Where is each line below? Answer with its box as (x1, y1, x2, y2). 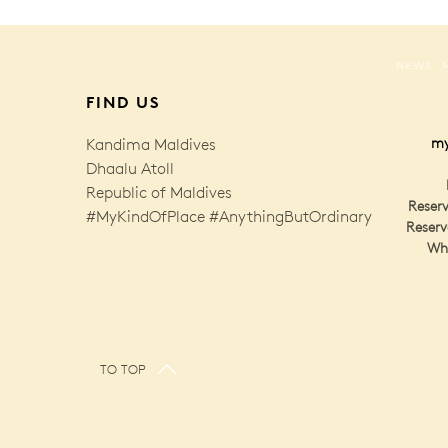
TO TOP (100, 361, 146, 377)
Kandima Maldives (86, 134, 216, 154)
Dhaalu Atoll (86, 158, 174, 178)
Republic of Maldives (86, 182, 232, 202)
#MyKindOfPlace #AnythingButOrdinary (86, 206, 372, 226)
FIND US (86, 91, 161, 112)
